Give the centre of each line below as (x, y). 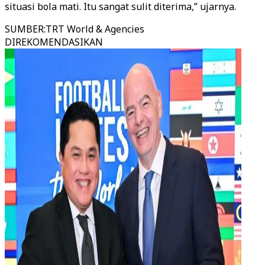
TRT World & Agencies (95, 29)
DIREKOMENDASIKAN (54, 42)
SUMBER (24, 29)
